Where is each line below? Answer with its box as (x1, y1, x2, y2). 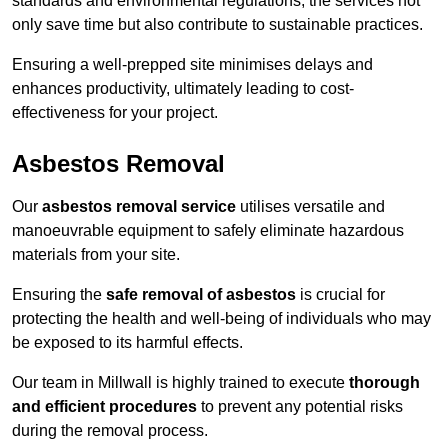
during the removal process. (12, 422, 208, 440)
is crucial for (296, 286, 385, 304)
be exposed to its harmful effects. (12, 334, 243, 352)
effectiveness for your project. (12, 104, 218, 122)
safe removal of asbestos (106, 286, 296, 304)
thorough (349, 374, 420, 392)
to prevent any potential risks (197, 398, 403, 416)
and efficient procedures (12, 398, 197, 416)
